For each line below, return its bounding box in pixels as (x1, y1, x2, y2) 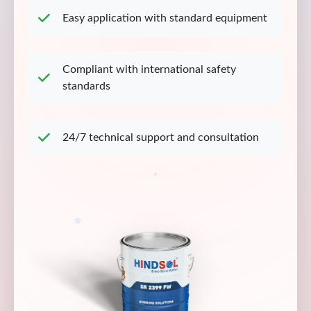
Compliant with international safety (62, 64, 236, 75)
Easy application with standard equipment (62, 12, 267, 24)
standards (62, 81, 110, 92)
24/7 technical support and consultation (62, 132, 259, 143)
